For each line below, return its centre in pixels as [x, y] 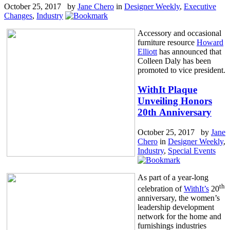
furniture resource [167, 42]
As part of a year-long [173, 177]
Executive [200, 6]
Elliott [147, 51]
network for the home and [179, 217]
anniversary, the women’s [179, 198]
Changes [18, 15]
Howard [210, 42]
